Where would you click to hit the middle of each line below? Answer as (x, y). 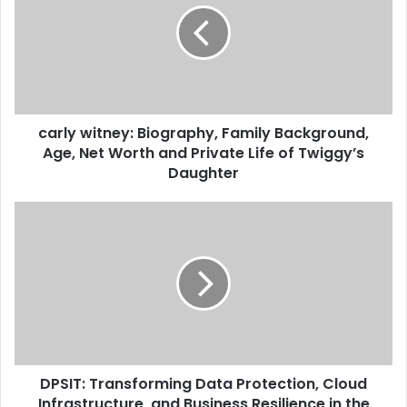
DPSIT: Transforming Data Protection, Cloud (203, 384)
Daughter (203, 173)
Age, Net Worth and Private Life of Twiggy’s (203, 153)
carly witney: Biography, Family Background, (203, 133)
